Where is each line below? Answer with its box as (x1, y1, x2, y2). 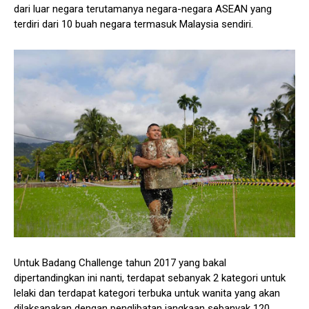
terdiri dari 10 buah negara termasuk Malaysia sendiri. (14, 17, 253, 30)
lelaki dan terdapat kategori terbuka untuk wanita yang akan (14, 286, 280, 299)
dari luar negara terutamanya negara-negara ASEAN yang (14, 2, 272, 15)
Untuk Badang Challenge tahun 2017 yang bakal (14, 256, 226, 269)
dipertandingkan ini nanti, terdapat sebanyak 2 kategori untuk (14, 271, 286, 284)
